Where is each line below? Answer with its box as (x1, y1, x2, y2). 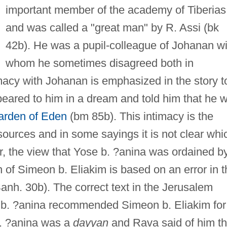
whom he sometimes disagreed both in (5, 56, 194, 69)
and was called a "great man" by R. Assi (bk (5, 21, 219, 34)
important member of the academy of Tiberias (5, 3, 226, 16)
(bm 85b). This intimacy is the (66, 109, 213, 123)
